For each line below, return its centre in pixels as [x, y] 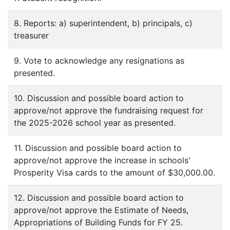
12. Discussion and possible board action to [99, 198]
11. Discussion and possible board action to [98, 148]
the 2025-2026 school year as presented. [95, 123]
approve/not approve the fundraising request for [109, 110]
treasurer [31, 35]
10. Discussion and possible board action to [99, 98]
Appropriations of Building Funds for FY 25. [98, 222]
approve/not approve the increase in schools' [102, 160]
